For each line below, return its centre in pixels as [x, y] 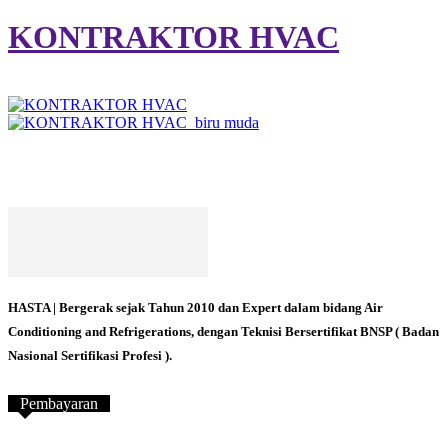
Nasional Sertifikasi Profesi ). [90, 355]
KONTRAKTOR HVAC [173, 37]
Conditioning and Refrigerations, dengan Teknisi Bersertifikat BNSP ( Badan [223, 331]
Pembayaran [59, 403]
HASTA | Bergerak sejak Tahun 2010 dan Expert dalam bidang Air [195, 307]
